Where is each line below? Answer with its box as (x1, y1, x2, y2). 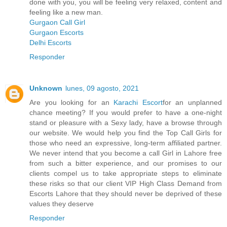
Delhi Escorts (29, 38, 71, 47)
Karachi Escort (113, 98, 163, 106)
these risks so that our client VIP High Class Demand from (29, 179, 222, 187)
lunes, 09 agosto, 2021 (65, 84, 139, 92)
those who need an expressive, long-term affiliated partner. (29, 138, 222, 147)
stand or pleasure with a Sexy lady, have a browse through (29, 118, 222, 127)
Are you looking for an (29, 98, 114, 106)
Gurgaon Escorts (29, 28, 84, 36)
